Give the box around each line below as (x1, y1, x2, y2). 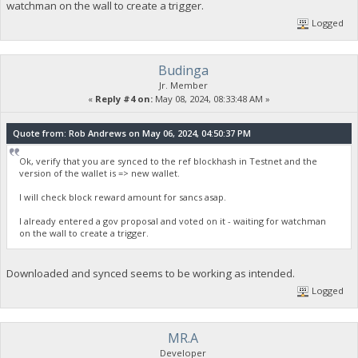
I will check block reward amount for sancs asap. (19, 190, 227, 203)
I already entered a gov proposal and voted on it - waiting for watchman (19, 214, 327, 227)
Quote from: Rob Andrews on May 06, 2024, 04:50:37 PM (12, 126, 251, 139)
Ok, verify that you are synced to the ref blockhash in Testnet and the (19, 154, 318, 167)
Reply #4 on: (95, 92, 153, 105)
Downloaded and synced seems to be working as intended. (6, 266, 295, 281)
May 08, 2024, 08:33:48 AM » (153, 92, 270, 105)
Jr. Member (158, 78, 208, 91)
